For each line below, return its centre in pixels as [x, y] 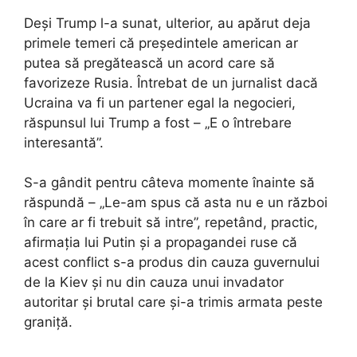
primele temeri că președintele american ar [161, 43]
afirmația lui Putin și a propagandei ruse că [161, 243]
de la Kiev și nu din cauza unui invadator [154, 282]
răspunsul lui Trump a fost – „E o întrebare [158, 122]
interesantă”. [64, 142]
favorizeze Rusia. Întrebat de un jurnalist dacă [171, 82]
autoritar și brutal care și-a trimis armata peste [173, 302]
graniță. [48, 322]
